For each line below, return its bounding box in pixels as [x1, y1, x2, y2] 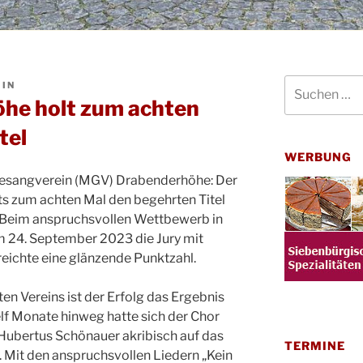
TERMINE [284, 338, 346, 352]
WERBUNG [284, 149, 352, 164]
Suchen [283, 76, 324, 91]
